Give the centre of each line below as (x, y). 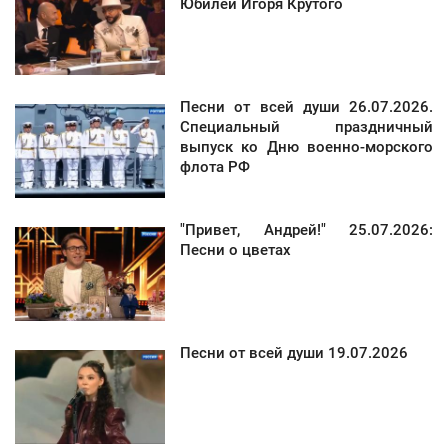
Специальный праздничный (306, 127)
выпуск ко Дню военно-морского (306, 147)
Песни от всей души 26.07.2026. (306, 107)
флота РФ (215, 167)
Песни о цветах (235, 250)
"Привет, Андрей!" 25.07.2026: (306, 230)
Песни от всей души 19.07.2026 (294, 353)
